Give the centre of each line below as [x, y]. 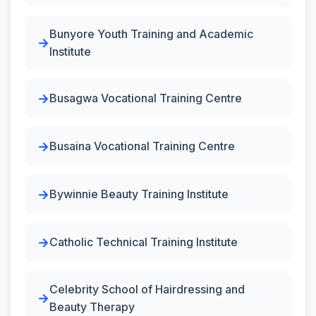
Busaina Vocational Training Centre [142, 146]
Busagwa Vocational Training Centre [146, 98]
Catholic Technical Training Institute [144, 242]
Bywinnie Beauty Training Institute [139, 194]
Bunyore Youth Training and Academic [151, 34]
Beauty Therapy [92, 306]
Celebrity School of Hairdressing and [147, 289]
